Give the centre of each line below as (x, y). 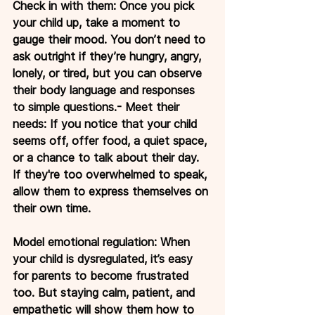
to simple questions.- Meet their (98, 107)
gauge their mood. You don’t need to (111, 39)
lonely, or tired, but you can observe (109, 73)
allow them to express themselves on (112, 191)
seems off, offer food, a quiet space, (111, 140)
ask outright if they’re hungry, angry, (109, 56)
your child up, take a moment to (98, 22)
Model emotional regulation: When (103, 242)
